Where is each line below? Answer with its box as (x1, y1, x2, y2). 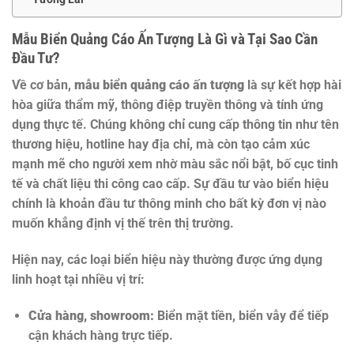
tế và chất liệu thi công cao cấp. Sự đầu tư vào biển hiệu (12, 176, 329, 192)
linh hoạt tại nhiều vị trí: (12, 271, 145, 287)
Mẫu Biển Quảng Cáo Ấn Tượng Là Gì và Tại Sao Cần (12, 29, 318, 48)
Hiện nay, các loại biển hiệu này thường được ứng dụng (12, 251, 322, 267)
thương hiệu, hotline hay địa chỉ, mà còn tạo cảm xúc (12, 137, 310, 153)
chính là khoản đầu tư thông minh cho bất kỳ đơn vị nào (12, 196, 326, 212)
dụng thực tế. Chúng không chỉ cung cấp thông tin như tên (12, 117, 339, 133)
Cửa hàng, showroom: (28, 307, 154, 323)
